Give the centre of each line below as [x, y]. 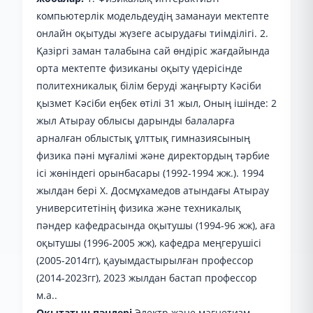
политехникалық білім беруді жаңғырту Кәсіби [149, 86]
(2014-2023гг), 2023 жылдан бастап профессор [147, 278]
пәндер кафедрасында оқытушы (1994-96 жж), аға [156, 225]
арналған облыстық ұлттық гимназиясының [143, 138]
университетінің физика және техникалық [139, 208]
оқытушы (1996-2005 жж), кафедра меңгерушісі [149, 243]
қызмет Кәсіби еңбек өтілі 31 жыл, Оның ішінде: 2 [156, 103]
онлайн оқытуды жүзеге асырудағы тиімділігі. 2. [152, 33]
